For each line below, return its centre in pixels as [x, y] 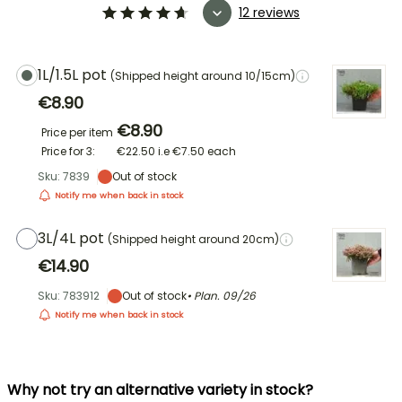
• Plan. [205, 296]
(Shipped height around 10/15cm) [203, 76]
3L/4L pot [73, 238]
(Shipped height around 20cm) [193, 239]
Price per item [77, 132]
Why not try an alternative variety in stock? [160, 390]
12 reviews [269, 12]
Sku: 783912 [69, 296]
